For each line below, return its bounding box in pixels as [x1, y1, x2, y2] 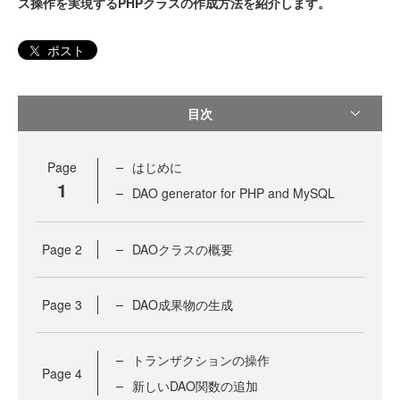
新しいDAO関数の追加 [132, 377, 258, 396]
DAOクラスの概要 [132, 240, 233, 259]
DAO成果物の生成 [132, 296, 233, 314]
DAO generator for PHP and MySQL [132, 184, 335, 203]
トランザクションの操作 [132, 351, 270, 370]
